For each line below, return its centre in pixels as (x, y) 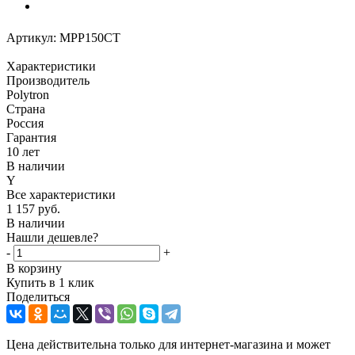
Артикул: (31, 37)
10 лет (23, 151)
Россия (25, 123)
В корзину (34, 268)
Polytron (28, 94)
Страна (26, 109)
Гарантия (31, 137)
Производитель (48, 80)
